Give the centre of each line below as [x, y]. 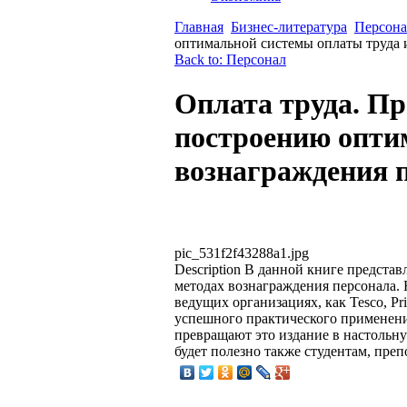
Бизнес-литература [289, 26]
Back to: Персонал [230, 59]
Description [208, 269]
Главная [199, 26]
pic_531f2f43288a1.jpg [242, 253]
